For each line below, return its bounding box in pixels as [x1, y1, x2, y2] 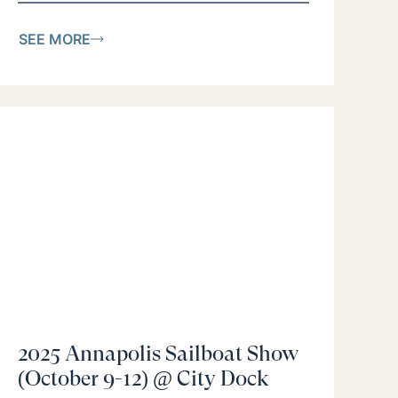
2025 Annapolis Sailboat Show [18, 341, 298, 367]
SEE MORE [19, 29, 91, 48]
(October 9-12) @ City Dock [18, 366, 269, 392]
